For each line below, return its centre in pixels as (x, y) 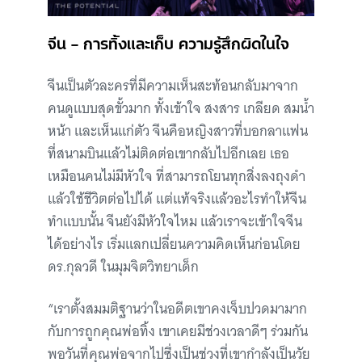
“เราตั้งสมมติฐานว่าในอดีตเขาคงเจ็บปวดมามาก (177, 309)
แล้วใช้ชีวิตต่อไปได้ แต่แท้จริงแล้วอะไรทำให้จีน (177, 199)
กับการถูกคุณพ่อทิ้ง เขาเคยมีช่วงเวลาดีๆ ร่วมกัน (178, 331)
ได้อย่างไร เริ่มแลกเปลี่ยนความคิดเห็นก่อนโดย (174, 244)
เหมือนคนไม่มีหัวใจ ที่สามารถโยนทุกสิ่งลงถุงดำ (177, 176)
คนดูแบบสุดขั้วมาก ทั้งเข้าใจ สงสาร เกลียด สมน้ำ (181, 108)
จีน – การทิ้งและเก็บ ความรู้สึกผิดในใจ (168, 42)
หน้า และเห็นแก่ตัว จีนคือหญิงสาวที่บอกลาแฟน (178, 131)
